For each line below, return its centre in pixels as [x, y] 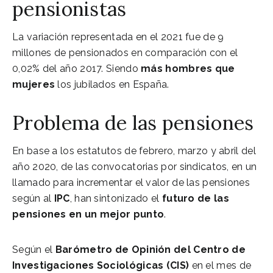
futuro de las [195, 198]
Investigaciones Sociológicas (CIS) [101, 265]
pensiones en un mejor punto [88, 214]
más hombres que [188, 68]
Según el [34, 249]
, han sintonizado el [116, 198]
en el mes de [220, 265]
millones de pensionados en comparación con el [125, 52]
